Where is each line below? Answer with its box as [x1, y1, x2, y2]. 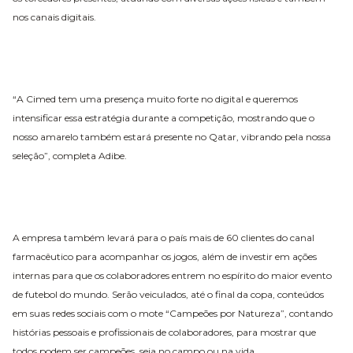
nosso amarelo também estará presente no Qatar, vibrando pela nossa [13, 130, 331, 143]
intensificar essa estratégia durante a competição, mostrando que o [13, 111, 314, 124]
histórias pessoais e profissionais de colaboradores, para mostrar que [13, 325, 316, 338]
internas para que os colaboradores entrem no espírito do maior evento [13, 269, 332, 281]
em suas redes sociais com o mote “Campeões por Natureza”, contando [13, 307, 333, 319]
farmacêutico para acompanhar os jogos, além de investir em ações [13, 250, 317, 262]
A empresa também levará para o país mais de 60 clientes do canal [13, 231, 314, 243]
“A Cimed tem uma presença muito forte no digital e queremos [13, 92, 298, 105]
